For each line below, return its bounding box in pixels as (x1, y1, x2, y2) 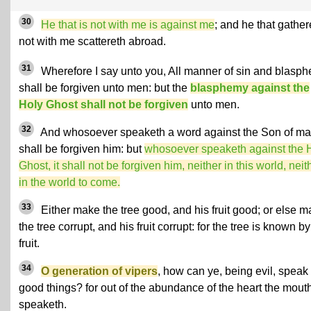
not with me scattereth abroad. (19, 35, 166, 47)
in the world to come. (19, 176, 120, 188)
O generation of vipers (41, 264, 158, 277)
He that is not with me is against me (41, 18, 215, 31)
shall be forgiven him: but (19, 142, 144, 155)
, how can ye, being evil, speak (158, 264, 308, 277)
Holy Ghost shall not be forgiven (19, 98, 188, 110)
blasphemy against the (190, 81, 310, 94)
